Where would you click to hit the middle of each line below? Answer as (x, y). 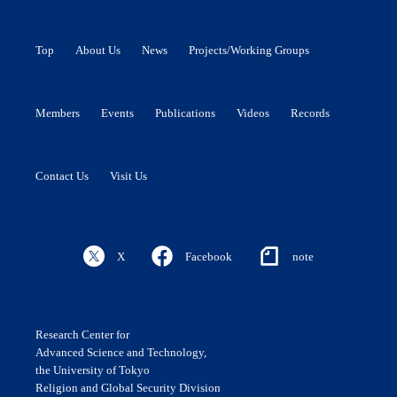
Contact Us (62, 176)
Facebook (209, 256)
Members (58, 113)
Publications (185, 113)
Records (310, 113)
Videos (253, 113)
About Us (98, 50)
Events (117, 113)
